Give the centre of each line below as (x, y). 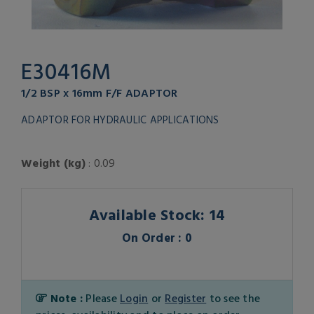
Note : (67, 298)
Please (103, 298)
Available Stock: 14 (157, 214)
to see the (233, 298)
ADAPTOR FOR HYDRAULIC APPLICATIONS (120, 120)
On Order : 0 (157, 238)
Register (186, 298)
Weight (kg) (53, 163)
